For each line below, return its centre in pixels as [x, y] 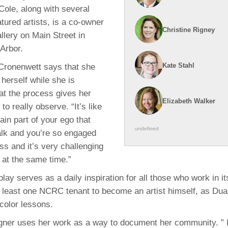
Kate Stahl [178, 65]
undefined [147, 128]
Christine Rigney [188, 30]
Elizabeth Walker [189, 101]
